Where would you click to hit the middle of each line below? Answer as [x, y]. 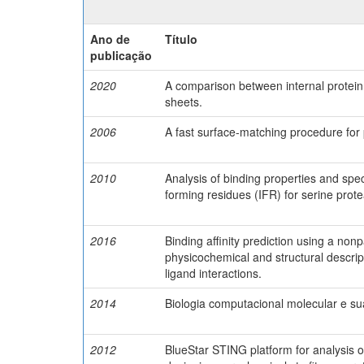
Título [181, 39]
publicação [121, 55]
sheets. [184, 101]
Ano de [110, 39]
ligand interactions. [213, 273]
